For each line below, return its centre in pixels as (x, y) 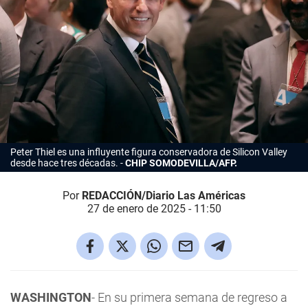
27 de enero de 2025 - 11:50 (154, 208)
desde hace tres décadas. (64, 163)
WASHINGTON (51, 297)
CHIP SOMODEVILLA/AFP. (181, 163)
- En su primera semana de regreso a (189, 297)
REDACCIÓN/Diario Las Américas (164, 195)
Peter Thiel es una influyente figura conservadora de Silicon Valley (149, 152)
